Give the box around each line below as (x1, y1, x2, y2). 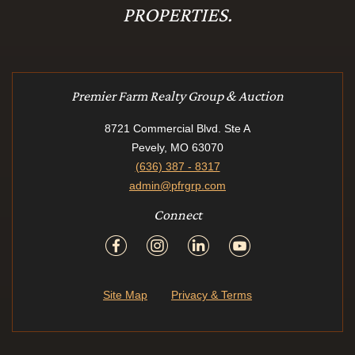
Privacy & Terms (171, 288, 252, 301)
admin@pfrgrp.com (129, 178, 226, 192)
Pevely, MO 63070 (132, 140, 223, 154)
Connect (153, 206, 202, 223)
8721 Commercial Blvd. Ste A (105, 121, 250, 135)
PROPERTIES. (123, 2, 232, 26)
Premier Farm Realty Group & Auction (71, 87, 284, 104)
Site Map (103, 288, 147, 301)
